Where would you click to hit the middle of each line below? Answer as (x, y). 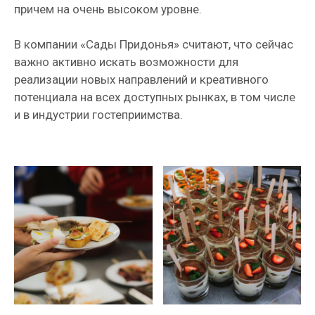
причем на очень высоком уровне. (109, 9)
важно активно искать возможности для (126, 62)
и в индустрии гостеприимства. (100, 115)
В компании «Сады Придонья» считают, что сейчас (154, 44)
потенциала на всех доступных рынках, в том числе (155, 97)
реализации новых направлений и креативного (141, 79)
